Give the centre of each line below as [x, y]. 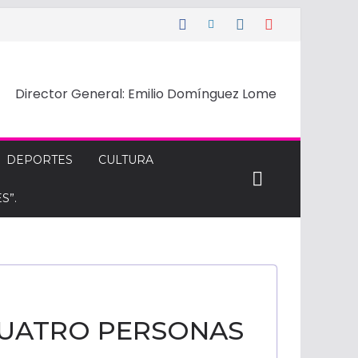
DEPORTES [40, 160]
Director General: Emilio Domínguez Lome [146, 94]
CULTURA [126, 160]
